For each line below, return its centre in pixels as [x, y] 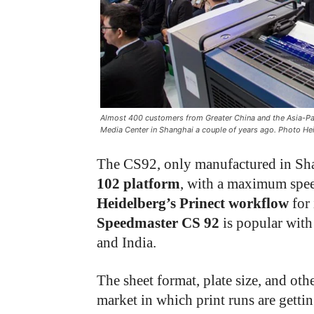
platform [152, 184]
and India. [127, 243]
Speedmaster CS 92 [158, 223]
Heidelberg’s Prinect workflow [193, 203]
